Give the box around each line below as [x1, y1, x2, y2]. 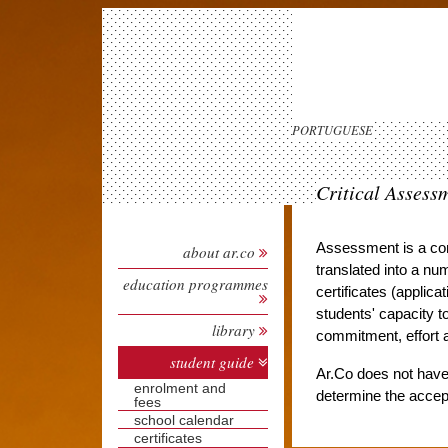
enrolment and [134, 379, 226, 396]
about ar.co [183, 242, 255, 262]
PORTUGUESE [292, 122, 373, 138]
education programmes [123, 274, 268, 294]
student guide [170, 352, 254, 372]
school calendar [134, 411, 234, 428]
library [212, 320, 259, 340]
